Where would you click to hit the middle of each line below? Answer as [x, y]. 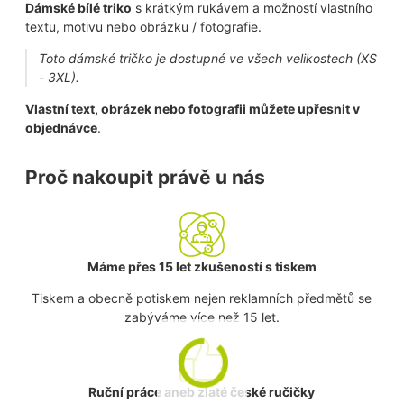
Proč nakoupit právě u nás [146, 178]
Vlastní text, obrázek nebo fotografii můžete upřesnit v [193, 108]
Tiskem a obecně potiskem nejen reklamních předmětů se [202, 298]
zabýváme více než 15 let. [202, 317]
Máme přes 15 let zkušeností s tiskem [202, 266]
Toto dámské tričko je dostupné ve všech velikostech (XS [208, 58]
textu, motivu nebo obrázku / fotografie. [144, 26]
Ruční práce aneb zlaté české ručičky [202, 391]
